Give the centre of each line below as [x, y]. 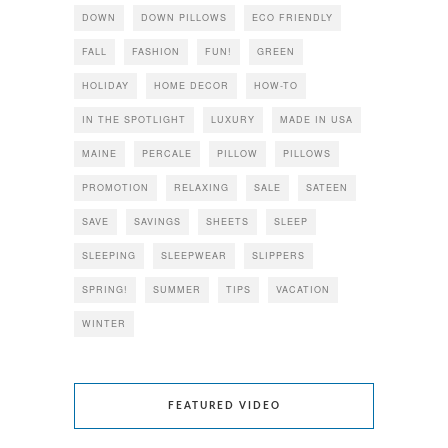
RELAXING [201, 188]
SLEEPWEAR [194, 256]
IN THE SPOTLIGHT [134, 120]
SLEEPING [109, 256]
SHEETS [227, 222]
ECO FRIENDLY [292, 18]
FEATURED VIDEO [224, 406]
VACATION [303, 290]
